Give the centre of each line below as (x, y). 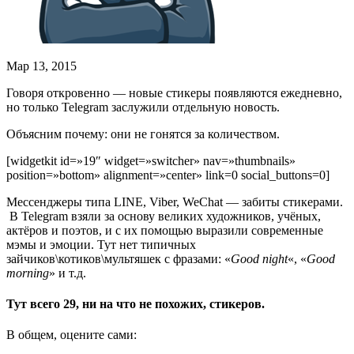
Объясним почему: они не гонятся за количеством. (143, 134)
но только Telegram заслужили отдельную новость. (143, 107)
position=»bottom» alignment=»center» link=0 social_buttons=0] (168, 175)
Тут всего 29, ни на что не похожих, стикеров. (136, 304)
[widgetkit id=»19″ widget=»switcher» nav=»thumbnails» (151, 160)
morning (28, 273)
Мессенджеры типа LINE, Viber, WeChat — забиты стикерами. (175, 201)
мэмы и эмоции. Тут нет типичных (101, 244)
